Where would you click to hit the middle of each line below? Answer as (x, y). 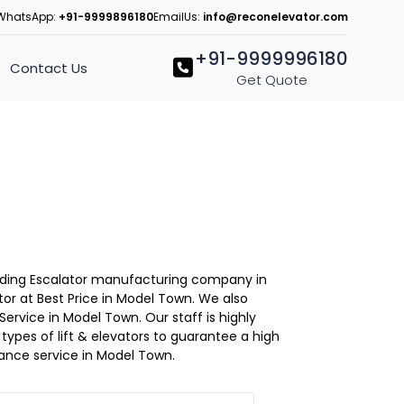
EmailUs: (178, 17)
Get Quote (271, 80)
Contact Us (48, 68)
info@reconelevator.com (275, 17)
